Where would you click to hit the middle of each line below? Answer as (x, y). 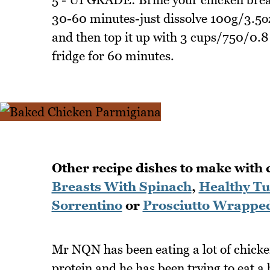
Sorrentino (87, 206)
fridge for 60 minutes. (113, 55)
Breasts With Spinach (121, 187)
